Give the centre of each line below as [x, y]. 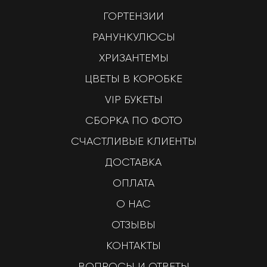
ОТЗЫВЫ [133, 225]
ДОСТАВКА [133, 162]
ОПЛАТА [133, 183]
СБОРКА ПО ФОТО [133, 120]
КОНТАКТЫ [133, 246]
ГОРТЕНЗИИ [133, 16]
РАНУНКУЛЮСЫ [133, 37]
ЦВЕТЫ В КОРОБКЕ [133, 79]
